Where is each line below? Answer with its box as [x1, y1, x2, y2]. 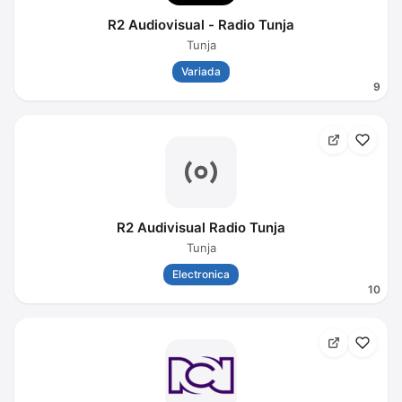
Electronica [172, 267, 230, 281]
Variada [181, 65, 221, 78]
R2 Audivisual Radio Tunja [117, 219, 285, 236]
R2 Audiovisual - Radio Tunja [108, 16, 294, 33]
